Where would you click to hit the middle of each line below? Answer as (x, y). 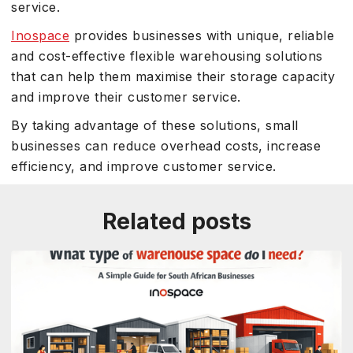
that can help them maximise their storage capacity (173, 76)
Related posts (176, 221)
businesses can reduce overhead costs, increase (166, 146)
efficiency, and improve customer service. (144, 166)
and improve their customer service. (126, 97)
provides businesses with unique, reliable (202, 35)
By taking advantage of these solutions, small (155, 125)
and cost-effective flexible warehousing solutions (167, 56)
